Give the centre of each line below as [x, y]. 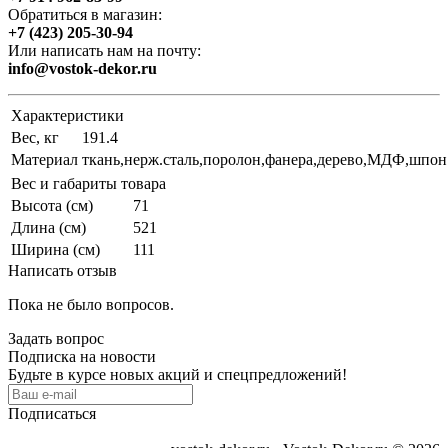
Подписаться [52, 413]
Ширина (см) [55, 249]
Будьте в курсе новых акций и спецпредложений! [177, 374]
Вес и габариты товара [88, 183]
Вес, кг [35, 137]
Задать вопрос [56, 338]
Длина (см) [48, 227]
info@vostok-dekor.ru [82, 68]
